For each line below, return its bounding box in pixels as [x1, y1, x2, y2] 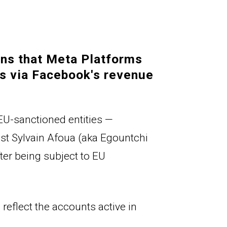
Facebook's [32, 67, 100, 83]
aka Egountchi [82, 132, 148, 144]
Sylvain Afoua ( [12, 132, 82, 144]
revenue [100, 67, 154, 83]
